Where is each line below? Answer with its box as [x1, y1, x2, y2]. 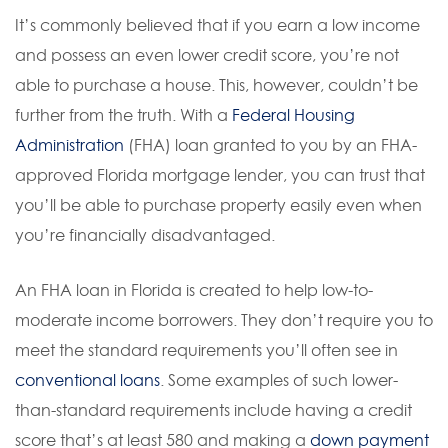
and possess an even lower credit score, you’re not [15, 45, 399, 65]
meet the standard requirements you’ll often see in [15, 340, 398, 360]
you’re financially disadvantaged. [15, 225, 275, 245]
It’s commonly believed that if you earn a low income [15, 15, 420, 35]
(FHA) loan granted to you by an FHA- [124, 135, 417, 155]
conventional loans [15, 370, 160, 390]
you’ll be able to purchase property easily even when [15, 195, 422, 215]
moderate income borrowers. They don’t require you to [15, 310, 433, 330]
